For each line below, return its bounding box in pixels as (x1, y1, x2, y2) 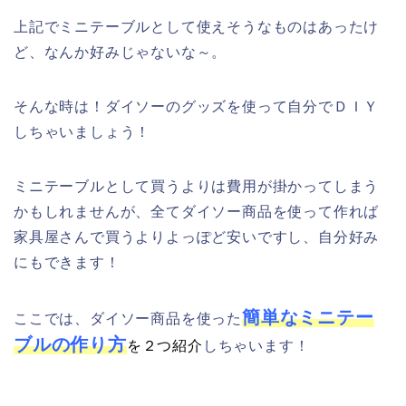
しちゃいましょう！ (14, 123, 151, 140)
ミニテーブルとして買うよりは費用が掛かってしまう (14, 178, 380, 194)
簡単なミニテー (242, 306, 374, 327)
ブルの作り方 (14, 333, 127, 354)
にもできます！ (14, 254, 121, 270)
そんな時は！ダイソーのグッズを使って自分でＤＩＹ (14, 98, 380, 114)
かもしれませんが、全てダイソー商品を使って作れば (14, 203, 380, 219)
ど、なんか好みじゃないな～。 (14, 43, 227, 60)
